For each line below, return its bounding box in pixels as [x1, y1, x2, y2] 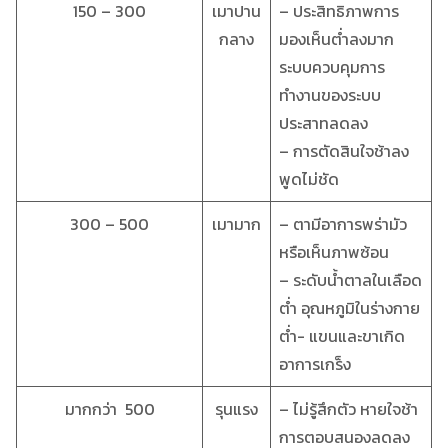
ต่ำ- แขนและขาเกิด [279, 323, 405, 348]
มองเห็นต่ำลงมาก [279, 26, 394, 51]
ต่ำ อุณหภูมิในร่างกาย [279, 295, 420, 320]
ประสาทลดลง [279, 110, 368, 135]
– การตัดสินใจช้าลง [279, 138, 409, 163]
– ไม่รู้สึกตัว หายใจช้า [279, 396, 418, 421]
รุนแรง [215, 396, 258, 421]
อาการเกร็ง [279, 351, 351, 376]
